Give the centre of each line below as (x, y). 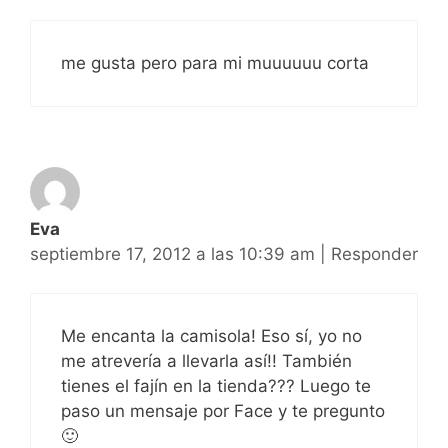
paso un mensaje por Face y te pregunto (223, 410)
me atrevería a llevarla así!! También (206, 360)
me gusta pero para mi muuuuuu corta (215, 63)
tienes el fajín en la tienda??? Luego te (216, 385)
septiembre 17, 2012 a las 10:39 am (175, 254)
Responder (374, 254)
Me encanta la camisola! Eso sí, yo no (211, 335)
